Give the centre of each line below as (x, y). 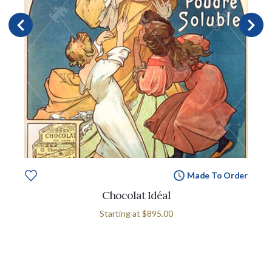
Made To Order (217, 175)
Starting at (121, 213)
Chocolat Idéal (136, 195)
